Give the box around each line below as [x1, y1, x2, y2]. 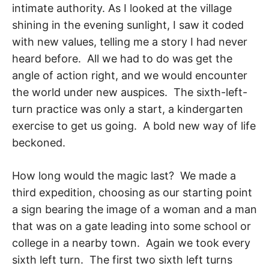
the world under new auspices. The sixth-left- [12, 85, 247, 98]
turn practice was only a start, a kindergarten [12, 102, 243, 115]
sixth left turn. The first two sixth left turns [12, 253, 232, 266]
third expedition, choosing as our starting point [12, 186, 252, 199]
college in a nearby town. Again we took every [12, 236, 250, 249]
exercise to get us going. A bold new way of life [12, 119, 256, 132]
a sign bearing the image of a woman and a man [12, 202, 257, 216]
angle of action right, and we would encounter [12, 68, 247, 82]
